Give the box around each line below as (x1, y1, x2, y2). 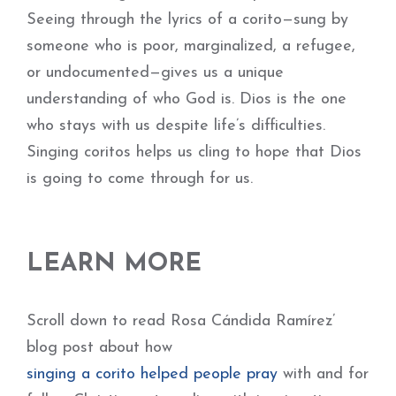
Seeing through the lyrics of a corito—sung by (27, 11, 348, 28)
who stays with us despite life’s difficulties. (27, 118, 325, 134)
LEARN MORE (27, 252, 202, 277)
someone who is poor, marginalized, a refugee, (27, 38, 355, 55)
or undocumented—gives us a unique (27, 65, 284, 81)
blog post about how (27, 339, 178, 356)
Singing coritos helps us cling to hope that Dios (27, 144, 362, 161)
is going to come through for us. (27, 171, 253, 187)
